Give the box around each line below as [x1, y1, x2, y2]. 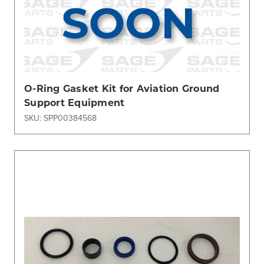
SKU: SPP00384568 [24, 111, 97, 124]
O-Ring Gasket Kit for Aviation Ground [24, 81, 220, 94]
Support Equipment [24, 95, 125, 108]
